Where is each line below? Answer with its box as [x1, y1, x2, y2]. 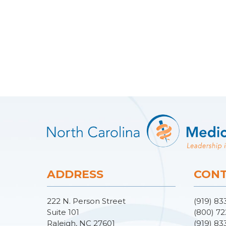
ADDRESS [47, 167, 103, 181]
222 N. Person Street [47, 196, 126, 206]
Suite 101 [47, 207, 79, 217]
